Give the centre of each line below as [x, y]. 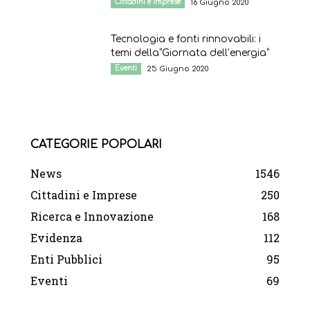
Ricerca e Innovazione [92, 216]
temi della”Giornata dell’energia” [190, 53]
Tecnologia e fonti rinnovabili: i [186, 39]
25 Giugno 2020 [177, 69]
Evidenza [56, 237]
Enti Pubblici [66, 259]
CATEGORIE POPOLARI [96, 144]
